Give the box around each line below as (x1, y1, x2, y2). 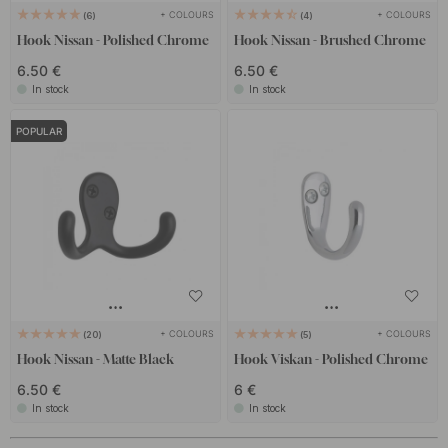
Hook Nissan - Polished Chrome (17, 31, 210, 48)
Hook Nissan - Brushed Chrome (233, 31, 426, 48)
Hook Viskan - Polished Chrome (233, 351, 428, 368)
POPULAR (16, 125, 63, 138)
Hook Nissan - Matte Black (17, 351, 175, 368)
